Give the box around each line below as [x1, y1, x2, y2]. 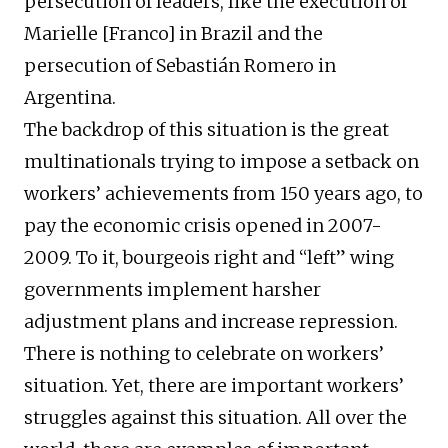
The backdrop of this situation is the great [24, 118, 389, 142]
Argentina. [24, 86, 116, 110]
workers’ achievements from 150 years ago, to [24, 182, 423, 206]
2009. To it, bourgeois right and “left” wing [24, 246, 394, 270]
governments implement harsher [24, 278, 321, 302]
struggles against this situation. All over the [24, 406, 407, 430]
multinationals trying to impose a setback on [24, 150, 419, 174]
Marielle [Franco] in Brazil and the [24, 22, 323, 46]
